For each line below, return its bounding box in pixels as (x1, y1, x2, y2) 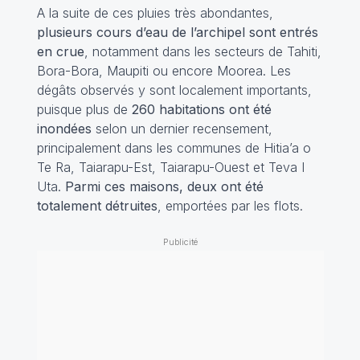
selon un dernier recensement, (91, 121, 272, 137)
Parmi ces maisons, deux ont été (64, 178, 264, 195)
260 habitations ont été (131, 101, 272, 118)
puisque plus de (36, 101, 132, 118)
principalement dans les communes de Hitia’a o (36, 140, 311, 157)
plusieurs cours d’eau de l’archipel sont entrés (36, 24, 318, 41)
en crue (36, 43, 84, 60)
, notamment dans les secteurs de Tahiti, (84, 43, 321, 60)
